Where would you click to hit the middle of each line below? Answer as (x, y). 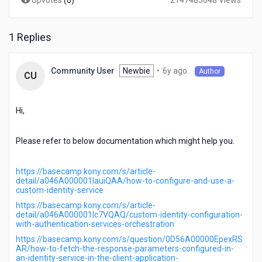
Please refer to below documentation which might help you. (125, 141)
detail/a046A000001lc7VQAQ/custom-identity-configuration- (129, 215)
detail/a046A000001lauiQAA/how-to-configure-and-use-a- (125, 181)
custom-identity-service (60, 190)
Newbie (137, 71)
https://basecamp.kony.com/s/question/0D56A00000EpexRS (129, 239)
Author (210, 72)
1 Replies (30, 37)
